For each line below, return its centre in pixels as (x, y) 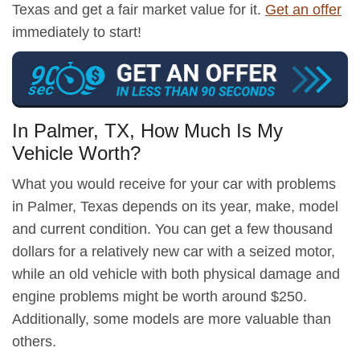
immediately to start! (77, 32)
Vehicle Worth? (76, 153)
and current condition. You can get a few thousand (172, 229)
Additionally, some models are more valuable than (172, 319)
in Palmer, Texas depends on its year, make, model (175, 206)
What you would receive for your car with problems (174, 184)
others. (34, 341)
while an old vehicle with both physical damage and (176, 274)
